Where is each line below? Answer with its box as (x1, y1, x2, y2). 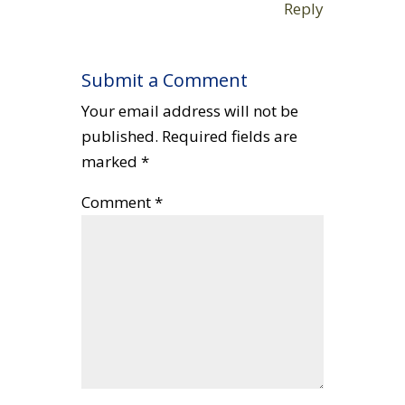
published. (80, 126, 158, 146)
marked (80, 151, 141, 172)
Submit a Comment (80, 68, 248, 92)
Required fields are (161, 126, 297, 146)
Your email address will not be (80, 100, 298, 121)
